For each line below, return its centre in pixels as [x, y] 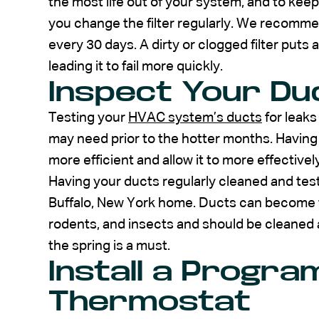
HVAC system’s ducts [195, 117]
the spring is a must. [109, 246]
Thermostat [150, 301]
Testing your [88, 117]
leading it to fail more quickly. [136, 66]
